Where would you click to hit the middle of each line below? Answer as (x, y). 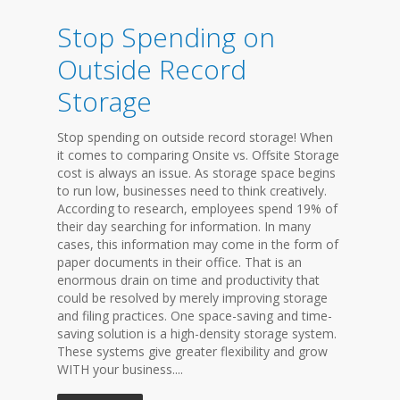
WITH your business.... (120, 369)
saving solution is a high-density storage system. (197, 333)
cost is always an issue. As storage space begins (196, 173)
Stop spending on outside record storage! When (195, 137)
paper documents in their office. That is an (179, 262)
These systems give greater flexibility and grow (192, 351)
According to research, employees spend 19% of (197, 208)
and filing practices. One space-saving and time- (195, 316)
